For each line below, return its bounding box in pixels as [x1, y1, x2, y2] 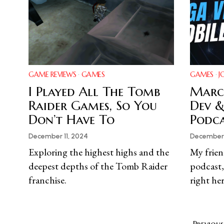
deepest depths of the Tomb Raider [28, 159, 167, 173]
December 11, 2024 [28, 132, 88, 141]
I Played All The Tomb [28, 83, 160, 100]
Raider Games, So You [28, 97, 157, 114]
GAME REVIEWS [28, 70, 76, 79]
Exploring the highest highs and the [28, 145, 169, 159]
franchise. [28, 173, 66, 187]
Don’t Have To [28, 111, 114, 128]
